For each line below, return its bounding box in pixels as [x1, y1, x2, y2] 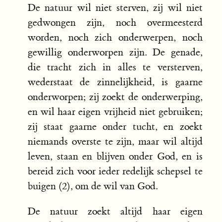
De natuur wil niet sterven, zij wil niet [28, 1, 203, 14]
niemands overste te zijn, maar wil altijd [28, 135, 203, 148]
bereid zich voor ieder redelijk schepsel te [28, 165, 203, 178]
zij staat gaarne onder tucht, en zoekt [28, 120, 203, 133]
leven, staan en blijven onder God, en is [28, 150, 203, 163]
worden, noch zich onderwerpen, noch [28, 31, 203, 44]
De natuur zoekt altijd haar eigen [28, 205, 203, 218]
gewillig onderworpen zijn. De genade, [28, 46, 203, 59]
